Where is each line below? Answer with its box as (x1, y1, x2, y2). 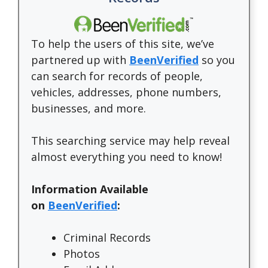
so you (199, 53, 235, 67)
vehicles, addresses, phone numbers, (31, 85, 221, 99)
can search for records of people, (31, 69, 203, 83)
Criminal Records (63, 230, 151, 245)
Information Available (31, 182, 148, 196)
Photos (63, 246, 100, 261)
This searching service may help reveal (31, 133, 230, 148)
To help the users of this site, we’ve (31, 36, 214, 51)
